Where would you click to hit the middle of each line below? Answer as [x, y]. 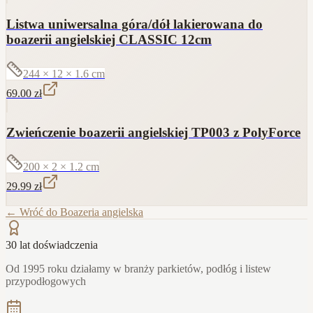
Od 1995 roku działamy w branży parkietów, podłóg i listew [138, 269]
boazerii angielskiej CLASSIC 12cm [109, 40]
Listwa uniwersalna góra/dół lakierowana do [134, 24]
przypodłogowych [46, 282]
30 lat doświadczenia [52, 245]
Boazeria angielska [102, 212]
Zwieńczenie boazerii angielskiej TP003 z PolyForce [153, 133]
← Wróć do [33, 212]
